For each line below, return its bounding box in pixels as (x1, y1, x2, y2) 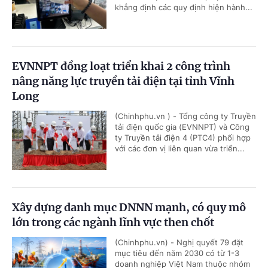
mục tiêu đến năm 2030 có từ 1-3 (115, 248, 239, 258)
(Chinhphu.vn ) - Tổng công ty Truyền (115, 111, 256, 121)
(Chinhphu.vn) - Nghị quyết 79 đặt (115, 237, 243, 248)
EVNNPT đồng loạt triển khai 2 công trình (12, 59, 230, 74)
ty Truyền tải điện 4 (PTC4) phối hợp (115, 133, 251, 143)
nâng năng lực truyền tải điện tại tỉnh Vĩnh (12, 74, 234, 89)
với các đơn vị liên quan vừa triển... (115, 144, 245, 154)
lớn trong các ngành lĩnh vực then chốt (12, 215, 214, 230)
